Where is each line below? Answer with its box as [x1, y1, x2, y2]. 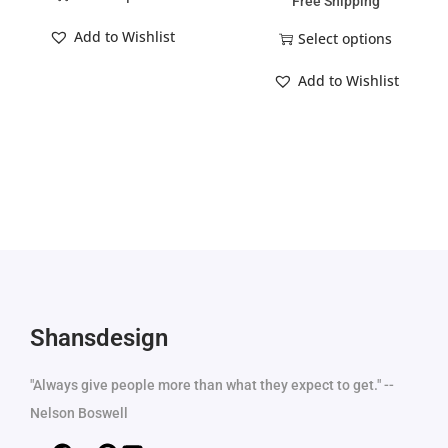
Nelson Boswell [30, 404, 128, 421]
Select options [298, 28, 393, 48]
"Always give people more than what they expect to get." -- [30, 376, 394, 393]
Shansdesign [30, 323, 168, 352]
